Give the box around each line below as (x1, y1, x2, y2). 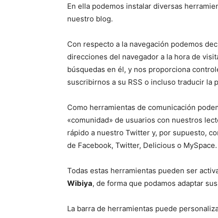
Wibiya (67, 179, 92, 188)
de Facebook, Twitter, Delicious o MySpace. (67, 141, 217, 150)
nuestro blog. (67, 14, 113, 23)
